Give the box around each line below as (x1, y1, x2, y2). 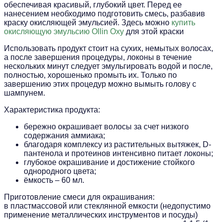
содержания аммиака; (24, 131, 105, 140)
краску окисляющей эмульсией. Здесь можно (4, 18, 171, 27)
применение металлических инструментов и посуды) (4, 210, 198, 219)
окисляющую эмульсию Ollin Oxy (4, 27, 124, 36)
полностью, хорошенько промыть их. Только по (4, 70, 177, 79)
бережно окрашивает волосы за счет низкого (24, 122, 189, 131)
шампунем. (4, 88, 45, 97)
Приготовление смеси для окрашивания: (4, 192, 155, 201)
